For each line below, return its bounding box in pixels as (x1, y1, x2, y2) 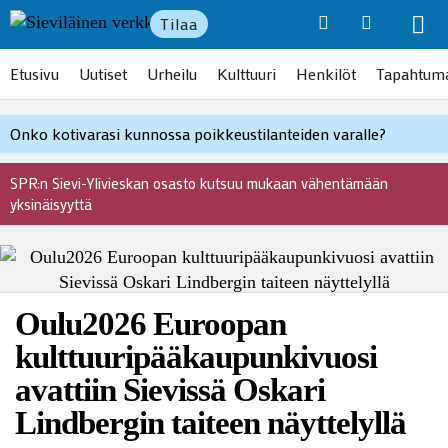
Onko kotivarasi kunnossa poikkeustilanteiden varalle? (10, 123, 386, 144)
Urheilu (147, 63, 197, 84)
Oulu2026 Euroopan (15, 306, 286, 342)
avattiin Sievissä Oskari (15, 372, 325, 408)
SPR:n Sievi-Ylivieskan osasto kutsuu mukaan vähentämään (10, 173, 388, 193)
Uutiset (79, 63, 127, 84)
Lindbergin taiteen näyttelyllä (15, 405, 406, 441)
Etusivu (10, 63, 59, 84)
